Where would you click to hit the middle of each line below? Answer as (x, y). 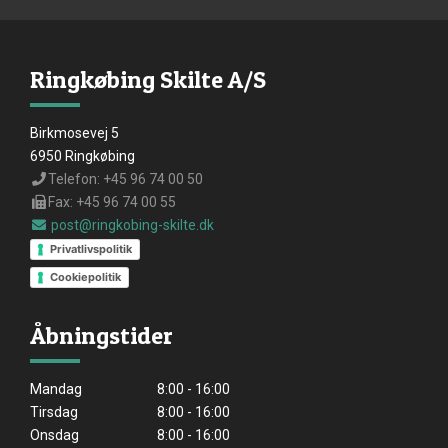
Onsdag (54, 435)
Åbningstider (101, 336)
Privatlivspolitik (91, 249)
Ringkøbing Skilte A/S (148, 80)
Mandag (56, 389)
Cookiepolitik (85, 277)
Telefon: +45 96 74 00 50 (125, 179)
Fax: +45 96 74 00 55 (111, 202)
